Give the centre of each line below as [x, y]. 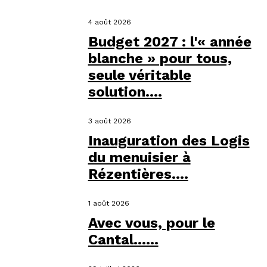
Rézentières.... [138, 174]
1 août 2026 [108, 204]
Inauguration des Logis [169, 141]
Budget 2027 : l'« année [170, 42]
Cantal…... [123, 240]
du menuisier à [139, 158]
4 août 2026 [109, 22]
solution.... [125, 92]
